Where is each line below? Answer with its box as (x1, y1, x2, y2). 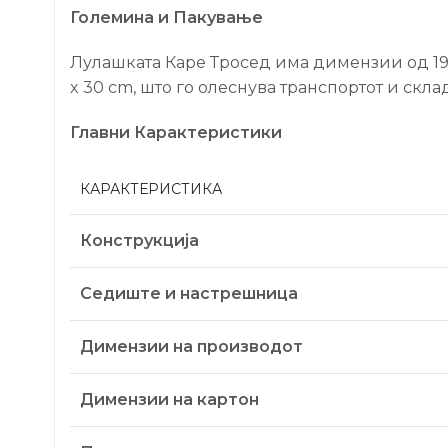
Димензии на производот (80, 336, 303, 356)
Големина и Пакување (70, 7, 263, 27)
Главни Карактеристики (70, 122, 282, 142)
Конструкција (80, 230, 199, 250)
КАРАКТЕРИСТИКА (80, 179, 222, 198)
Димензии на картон (80, 389, 259, 409)
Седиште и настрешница (80, 283, 298, 303)
